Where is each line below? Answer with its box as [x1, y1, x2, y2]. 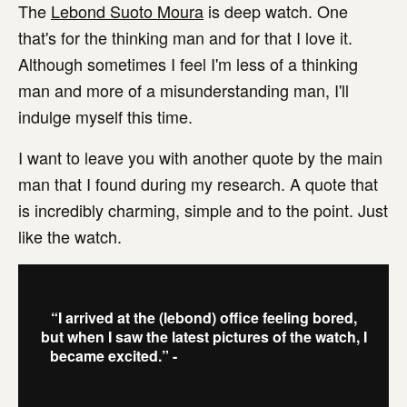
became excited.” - [49, 345, 184, 367]
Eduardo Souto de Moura [184, 345, 358, 367]
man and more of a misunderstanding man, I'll [18, 78, 349, 103]
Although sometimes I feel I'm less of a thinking [18, 52, 358, 76]
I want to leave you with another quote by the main [18, 145, 382, 170]
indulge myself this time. [18, 104, 193, 129]
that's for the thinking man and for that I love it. [18, 25, 352, 50]
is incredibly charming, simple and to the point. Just [18, 198, 388, 223]
